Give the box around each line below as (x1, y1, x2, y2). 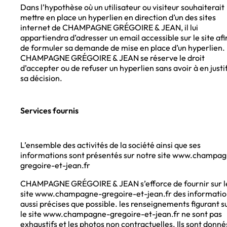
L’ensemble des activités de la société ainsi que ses (20, 140, 201, 150)
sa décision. (20, 73, 62, 84)
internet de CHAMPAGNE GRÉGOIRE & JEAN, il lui (20, 22, 198, 33)
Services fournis (20, 105, 79, 116)
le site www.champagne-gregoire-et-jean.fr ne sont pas (20, 209, 222, 219)
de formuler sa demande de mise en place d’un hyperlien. (20, 43, 225, 53)
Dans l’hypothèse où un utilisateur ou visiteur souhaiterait (20, 2, 224, 13)
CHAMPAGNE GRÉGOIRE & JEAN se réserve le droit (20, 53, 205, 63)
